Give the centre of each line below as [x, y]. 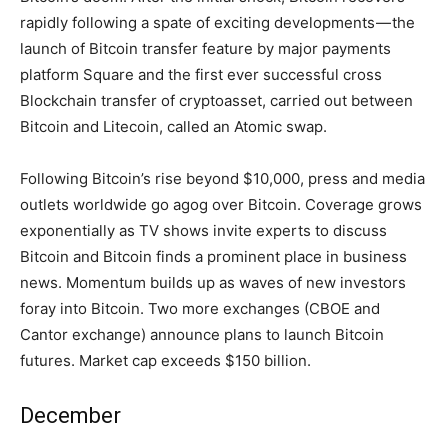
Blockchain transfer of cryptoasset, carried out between [216, 100]
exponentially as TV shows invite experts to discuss [203, 230]
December [70, 415]
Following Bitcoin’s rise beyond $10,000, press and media [222, 178]
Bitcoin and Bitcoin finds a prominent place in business [213, 256]
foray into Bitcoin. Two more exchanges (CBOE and [200, 308]
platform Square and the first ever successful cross [201, 74]
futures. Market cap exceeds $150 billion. [165, 360]
